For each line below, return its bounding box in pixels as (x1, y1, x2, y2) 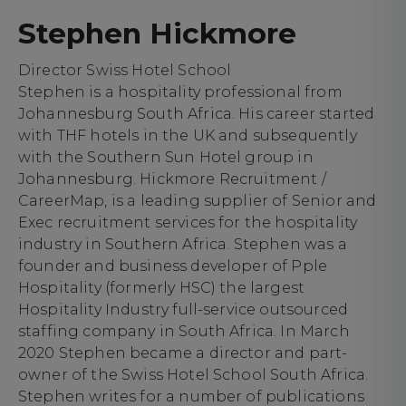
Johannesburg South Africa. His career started (18, 105, 375, 123)
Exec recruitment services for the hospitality (18, 214, 358, 232)
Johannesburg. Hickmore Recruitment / (18, 170, 326, 188)
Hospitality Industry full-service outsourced (18, 301, 349, 319)
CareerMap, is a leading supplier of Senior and (18, 192, 377, 210)
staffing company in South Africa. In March (18, 323, 350, 341)
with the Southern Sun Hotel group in (18, 149, 314, 167)
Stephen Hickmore (18, 16, 296, 52)
